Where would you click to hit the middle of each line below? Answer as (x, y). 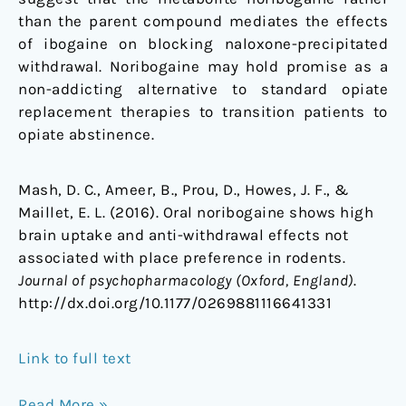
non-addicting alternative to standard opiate (203, 89)
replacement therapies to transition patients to (203, 112)
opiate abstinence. (86, 135)
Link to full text (75, 358)
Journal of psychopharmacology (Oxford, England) (186, 280)
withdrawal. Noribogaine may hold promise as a (203, 67)
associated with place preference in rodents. (182, 258)
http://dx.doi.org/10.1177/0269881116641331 (175, 303)
